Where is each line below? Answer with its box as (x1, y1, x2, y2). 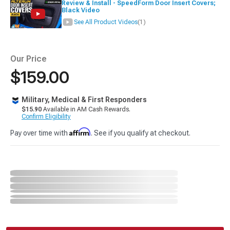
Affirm (69, 127, 91, 137)
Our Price (10, 54, 47, 64)
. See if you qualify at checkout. (91, 129, 190, 138)
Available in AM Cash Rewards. (42, 106, 130, 113)
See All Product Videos (74, 18, 138, 26)
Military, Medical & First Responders (22, 95, 147, 104)
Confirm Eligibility (22, 113, 71, 121)
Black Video (62, 7, 102, 14)
